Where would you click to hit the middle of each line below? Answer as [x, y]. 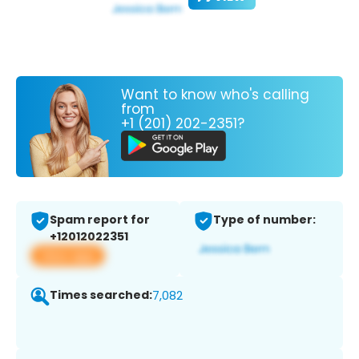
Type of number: [264, 220]
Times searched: [101, 295]
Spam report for [100, 220]
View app [68, 256]
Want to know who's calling [215, 94]
